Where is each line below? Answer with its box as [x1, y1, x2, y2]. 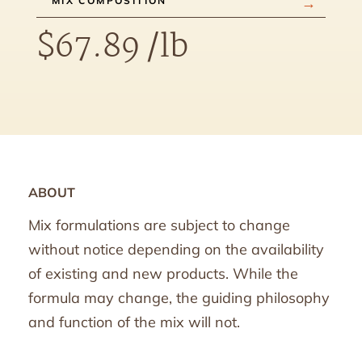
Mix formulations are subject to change [28, 216, 290, 235]
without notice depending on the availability [28, 240, 324, 259]
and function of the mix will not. [28, 313, 240, 332]
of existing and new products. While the [28, 264, 298, 284]
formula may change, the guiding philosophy [28, 288, 330, 308]
